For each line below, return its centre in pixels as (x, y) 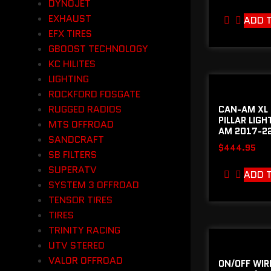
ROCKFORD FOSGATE (94, 94)
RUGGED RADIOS (85, 109)
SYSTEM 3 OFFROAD (94, 185)
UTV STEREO (77, 245)
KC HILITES (72, 64)
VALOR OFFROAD (86, 260)
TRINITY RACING (84, 230)
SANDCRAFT (76, 139)
